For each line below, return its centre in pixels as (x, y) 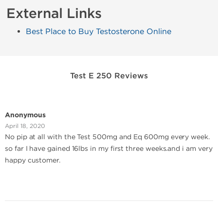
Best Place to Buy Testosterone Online (99, 31)
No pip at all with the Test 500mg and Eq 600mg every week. (107, 137)
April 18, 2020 (25, 126)
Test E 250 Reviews (109, 76)
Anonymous (25, 115)
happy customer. (33, 160)
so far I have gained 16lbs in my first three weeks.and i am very (109, 149)
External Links (54, 14)
